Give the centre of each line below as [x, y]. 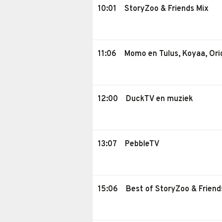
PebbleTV [142, 144]
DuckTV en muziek [160, 99]
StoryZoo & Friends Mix [166, 9]
